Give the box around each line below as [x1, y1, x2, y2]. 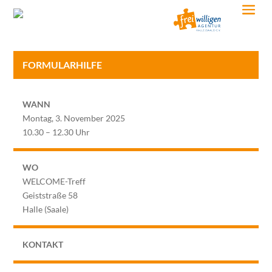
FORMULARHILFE [22, 58, 103, 70]
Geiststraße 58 [22, 189, 78, 200]
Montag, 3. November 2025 [22, 112, 126, 123]
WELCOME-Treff [22, 175, 86, 186]
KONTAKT [22, 239, 64, 250]
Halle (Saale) [22, 203, 69, 214]
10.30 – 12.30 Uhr [22, 126, 90, 137]
